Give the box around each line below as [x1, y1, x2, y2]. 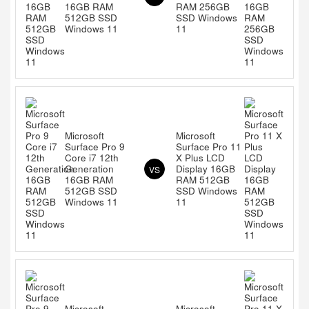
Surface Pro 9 [65, 140, 125, 153]
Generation [65, 162, 114, 175]
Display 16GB [176, 162, 235, 175]
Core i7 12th [65, 151, 119, 164]
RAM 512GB [176, 173, 230, 186]
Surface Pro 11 [176, 140, 241, 153]
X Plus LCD [176, 151, 225, 164]
